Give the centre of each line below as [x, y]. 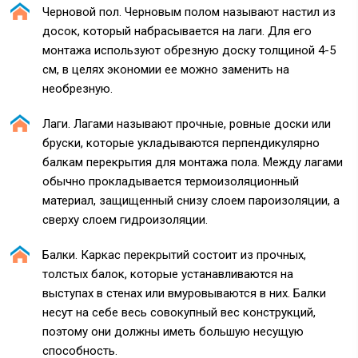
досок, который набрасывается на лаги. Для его [177, 31]
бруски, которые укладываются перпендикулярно [181, 143]
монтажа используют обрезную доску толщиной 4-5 [189, 50]
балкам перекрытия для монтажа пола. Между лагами [193, 162]
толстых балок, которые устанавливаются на [168, 274]
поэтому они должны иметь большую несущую [173, 332]
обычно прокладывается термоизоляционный [171, 181]
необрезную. [78, 89]
